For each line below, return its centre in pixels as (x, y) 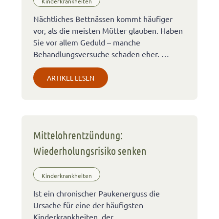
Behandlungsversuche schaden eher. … (101, 54)
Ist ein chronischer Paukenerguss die (97, 193)
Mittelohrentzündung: (78, 135)
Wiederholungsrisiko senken (90, 151)
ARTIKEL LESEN (71, 78)
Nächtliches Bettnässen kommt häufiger (103, 19)
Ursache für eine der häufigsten (88, 205)
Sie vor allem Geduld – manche (87, 42)
